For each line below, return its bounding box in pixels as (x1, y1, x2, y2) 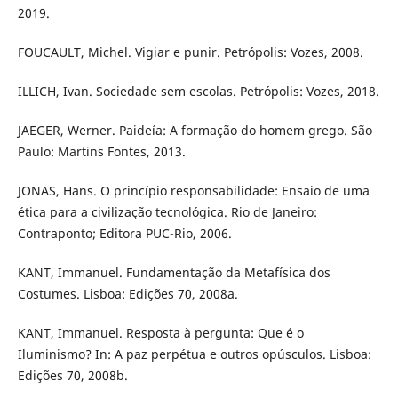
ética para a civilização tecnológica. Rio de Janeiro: (17, 203, 317, 221)
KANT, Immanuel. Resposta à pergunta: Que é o (17, 324, 304, 342)
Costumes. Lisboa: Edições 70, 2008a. (17, 285, 238, 303)
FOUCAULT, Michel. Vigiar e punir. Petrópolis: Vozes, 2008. (17, 43, 363, 60)
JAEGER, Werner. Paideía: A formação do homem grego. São (17, 122, 372, 139)
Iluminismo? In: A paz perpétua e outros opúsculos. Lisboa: (17, 346, 371, 363)
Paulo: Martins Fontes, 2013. (17, 143, 186, 160)
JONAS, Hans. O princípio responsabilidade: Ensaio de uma (17, 182, 370, 200)
